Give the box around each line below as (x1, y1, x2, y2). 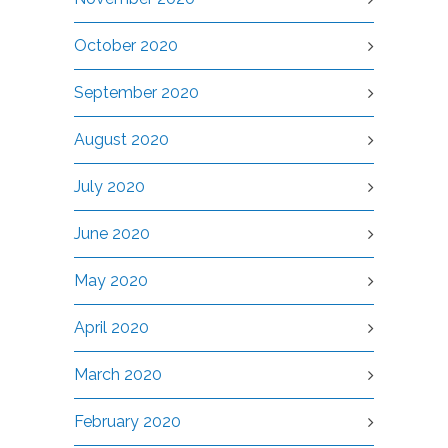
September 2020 (74, 83, 199, 103)
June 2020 (74, 224, 150, 244)
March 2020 (74, 365, 162, 385)
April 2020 (74, 318, 149, 338)
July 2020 (74, 177, 145, 197)
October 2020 (74, 36, 178, 56)
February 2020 (74, 412, 181, 432)
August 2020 (74, 130, 169, 150)
